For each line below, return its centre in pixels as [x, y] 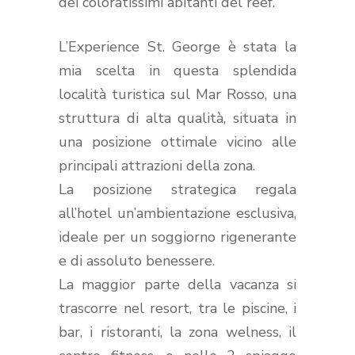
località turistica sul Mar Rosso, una [177, 94]
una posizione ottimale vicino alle [177, 141]
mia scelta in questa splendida [177, 70]
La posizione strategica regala [177, 189]
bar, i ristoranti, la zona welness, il [177, 332]
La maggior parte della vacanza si [177, 284]
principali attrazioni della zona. [157, 165]
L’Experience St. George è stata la [177, 46]
